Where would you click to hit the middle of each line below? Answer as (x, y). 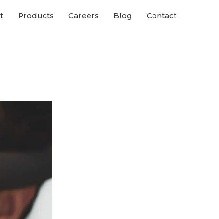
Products (36, 16)
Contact (162, 16)
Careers (84, 16)
